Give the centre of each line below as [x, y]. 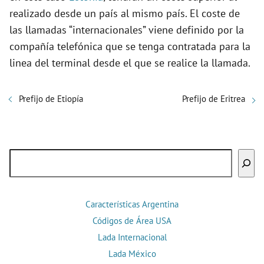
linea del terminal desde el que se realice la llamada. [130, 63]
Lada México [132, 254]
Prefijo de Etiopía [51, 99]
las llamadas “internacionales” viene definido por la [127, 30]
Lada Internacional [132, 237]
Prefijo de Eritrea [214, 99]
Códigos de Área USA [132, 221]
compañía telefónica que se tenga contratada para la [130, 47]
